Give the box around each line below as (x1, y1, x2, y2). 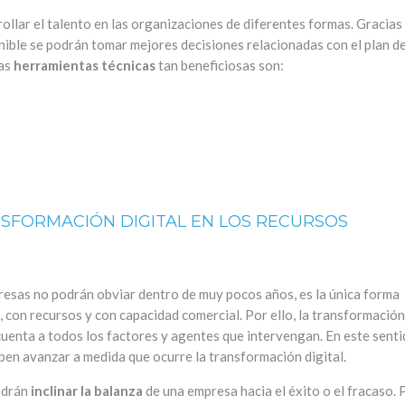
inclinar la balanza (31, 382, 143, 400)
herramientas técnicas (14, 57, 155, 74)
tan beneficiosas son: (155, 57, 284, 74)
